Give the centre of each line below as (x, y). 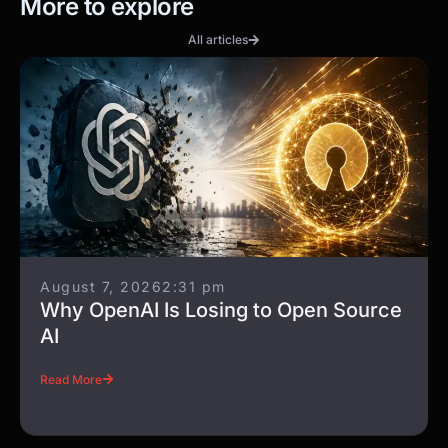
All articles (218, 40)
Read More (71, 379)
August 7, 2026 (101, 287)
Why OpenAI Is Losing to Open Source (221, 310)
